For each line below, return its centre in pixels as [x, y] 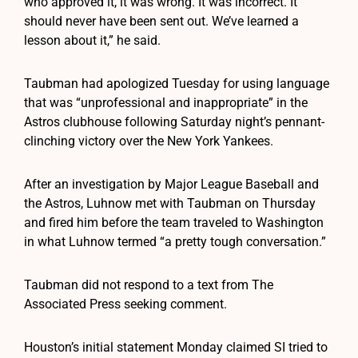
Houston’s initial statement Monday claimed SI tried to [176, 347]
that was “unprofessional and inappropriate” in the [166, 102]
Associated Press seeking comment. [125, 304]
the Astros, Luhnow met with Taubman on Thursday [170, 203]
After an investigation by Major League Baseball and [171, 184]
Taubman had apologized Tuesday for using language [177, 83]
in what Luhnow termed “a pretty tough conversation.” [175, 241]
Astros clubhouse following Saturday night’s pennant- [174, 121]
